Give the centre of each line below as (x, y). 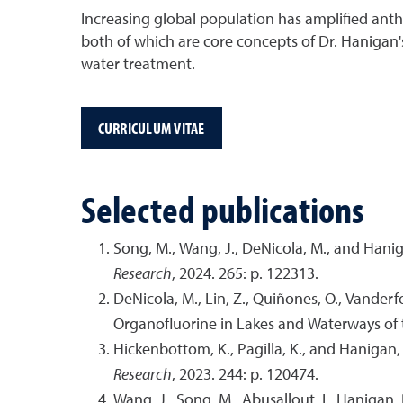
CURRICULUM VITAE (151, 128)
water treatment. (138, 65)
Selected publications (222, 209)
